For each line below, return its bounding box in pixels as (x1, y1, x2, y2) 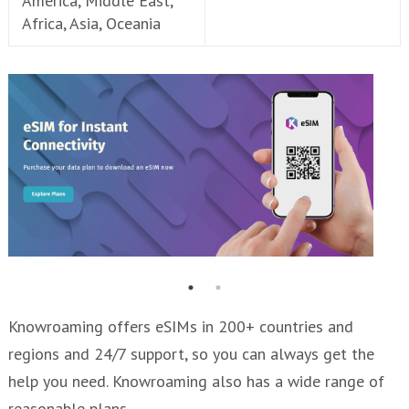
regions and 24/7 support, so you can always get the (8, 343, 374, 364)
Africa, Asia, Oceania (22, 13, 161, 34)
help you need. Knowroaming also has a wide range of (8, 371, 384, 392)
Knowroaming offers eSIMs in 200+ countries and (8, 316, 353, 337)
